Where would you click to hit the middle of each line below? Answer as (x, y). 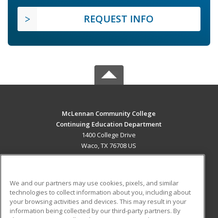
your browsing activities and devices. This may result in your (98, 201)
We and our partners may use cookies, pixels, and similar (94, 183)
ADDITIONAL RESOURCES (109, 200)
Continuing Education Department (109, 124)
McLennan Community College (109, 113)
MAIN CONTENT (109, 165)
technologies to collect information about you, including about (100, 192)
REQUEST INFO (119, 18)
